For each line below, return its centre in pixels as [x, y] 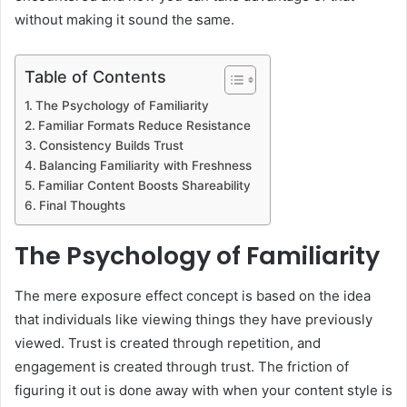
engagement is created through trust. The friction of [182, 367]
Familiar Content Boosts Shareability [144, 185]
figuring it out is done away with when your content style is [203, 391]
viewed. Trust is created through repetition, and [168, 343]
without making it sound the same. [124, 19]
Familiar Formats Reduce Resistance [144, 125]
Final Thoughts [82, 205]
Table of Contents [95, 76]
